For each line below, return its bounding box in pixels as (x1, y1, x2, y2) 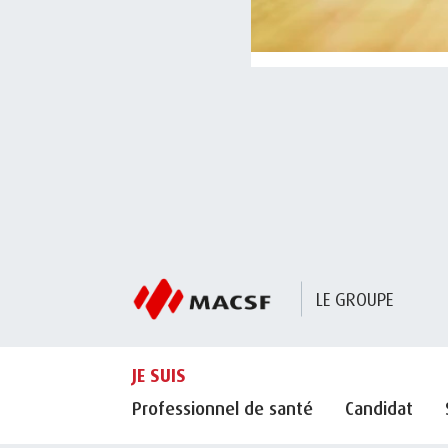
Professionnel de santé (132, 397, 313, 420)
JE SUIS (132, 363, 186, 386)
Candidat (345, 397, 413, 420)
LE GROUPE (315, 287, 393, 310)
